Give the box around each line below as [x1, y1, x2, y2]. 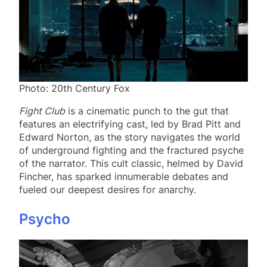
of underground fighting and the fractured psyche [19, 144, 244, 157]
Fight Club [19, 105, 65, 117]
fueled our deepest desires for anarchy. [19, 184, 196, 196]
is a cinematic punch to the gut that [65, 105, 229, 117]
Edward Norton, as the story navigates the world [19, 131, 240, 144]
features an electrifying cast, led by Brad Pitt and [19, 118, 241, 131]
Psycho [19, 210, 70, 228]
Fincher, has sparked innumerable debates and [19, 170, 228, 183]
